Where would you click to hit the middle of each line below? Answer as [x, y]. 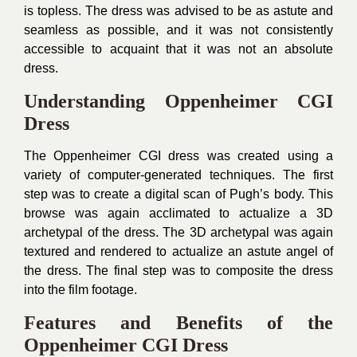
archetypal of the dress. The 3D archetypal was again [178, 232]
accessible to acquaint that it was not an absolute [178, 49]
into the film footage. [80, 290]
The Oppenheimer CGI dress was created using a [178, 156]
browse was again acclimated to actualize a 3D [178, 213]
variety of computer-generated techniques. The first [178, 175]
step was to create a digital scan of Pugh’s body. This [178, 194]
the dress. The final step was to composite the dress [178, 271]
